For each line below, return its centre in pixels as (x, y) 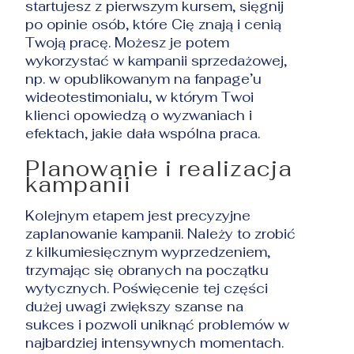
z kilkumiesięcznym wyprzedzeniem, (148, 252)
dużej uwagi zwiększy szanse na (135, 306)
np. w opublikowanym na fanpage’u (144, 79)
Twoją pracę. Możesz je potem (128, 42)
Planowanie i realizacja (159, 168)
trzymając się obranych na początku (147, 270)
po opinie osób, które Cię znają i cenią (154, 24)
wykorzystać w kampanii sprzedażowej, (156, 60)
